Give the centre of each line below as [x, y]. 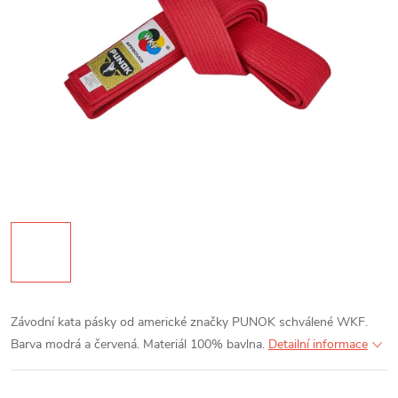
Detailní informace [318, 344]
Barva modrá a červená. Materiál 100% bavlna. [138, 344]
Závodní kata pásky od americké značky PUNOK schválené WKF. [189, 322]
